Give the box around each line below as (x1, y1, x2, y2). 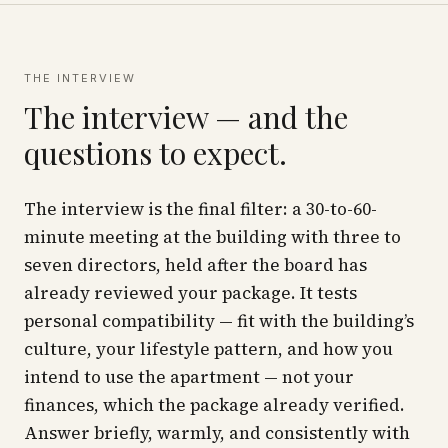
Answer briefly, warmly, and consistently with (24, 421, 410, 445)
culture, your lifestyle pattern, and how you (24, 337, 393, 361)
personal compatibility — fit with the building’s (24, 309, 414, 333)
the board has (248, 253, 367, 277)
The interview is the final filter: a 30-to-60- (24, 197, 377, 221)
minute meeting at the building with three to (24, 225, 401, 249)
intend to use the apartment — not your (24, 365, 354, 389)
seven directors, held (24, 253, 203, 277)
